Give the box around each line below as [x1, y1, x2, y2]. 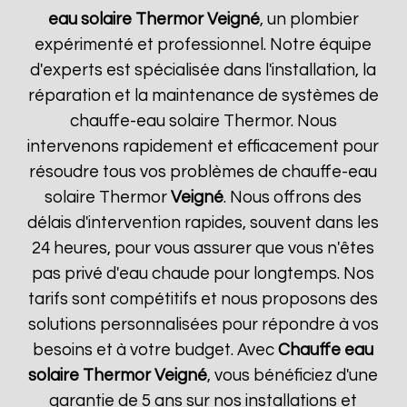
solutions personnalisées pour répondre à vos [27, 316, 379, 333]
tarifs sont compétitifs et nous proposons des [28, 291, 379, 308]
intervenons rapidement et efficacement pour [27, 138, 380, 155]
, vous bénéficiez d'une [207, 367, 379, 384]
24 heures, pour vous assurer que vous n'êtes [32, 240, 375, 257]
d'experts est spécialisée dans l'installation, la [30, 62, 377, 79]
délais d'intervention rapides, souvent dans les [27, 214, 380, 232]
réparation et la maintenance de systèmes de [27, 87, 379, 104]
